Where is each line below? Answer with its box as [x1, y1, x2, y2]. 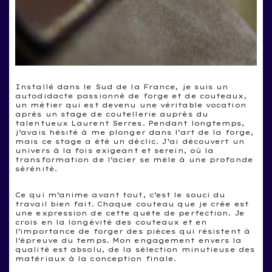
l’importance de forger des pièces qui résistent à [15, 227, 250, 236]
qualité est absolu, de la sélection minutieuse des [15, 245, 256, 254]
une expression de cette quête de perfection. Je [15, 209, 245, 217]
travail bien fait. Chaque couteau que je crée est [15, 200, 249, 208]
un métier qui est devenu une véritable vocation [15, 101, 246, 109]
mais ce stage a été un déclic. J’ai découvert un [15, 137, 245, 146]
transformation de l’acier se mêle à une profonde [15, 155, 253, 164]
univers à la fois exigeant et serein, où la [15, 146, 214, 155]
